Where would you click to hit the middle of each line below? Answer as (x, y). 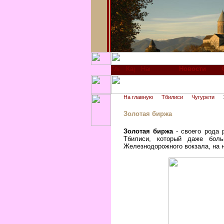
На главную (138, 97)
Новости (192, 69)
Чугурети (203, 97)
